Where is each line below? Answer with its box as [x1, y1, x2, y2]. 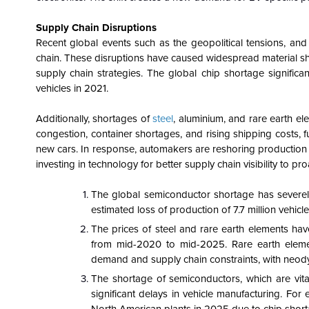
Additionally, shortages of [36, 112, 153, 125]
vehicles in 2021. [36, 82, 108, 94]
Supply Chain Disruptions [36, 21, 157, 34]
